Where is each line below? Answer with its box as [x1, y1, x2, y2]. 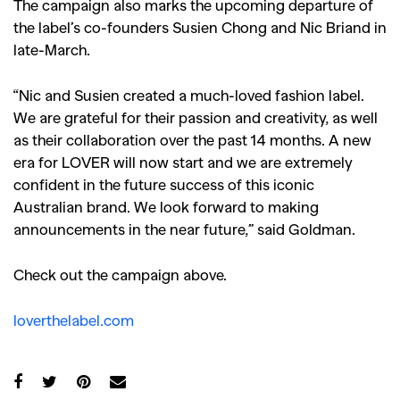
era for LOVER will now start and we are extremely [13, 153, 353, 171]
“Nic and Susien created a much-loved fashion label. [13, 86, 364, 104]
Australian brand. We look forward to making [13, 197, 319, 216]
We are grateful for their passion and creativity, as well [13, 108, 378, 127]
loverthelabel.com [13, 311, 134, 329]
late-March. [13, 40, 90, 59]
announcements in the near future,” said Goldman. [13, 220, 355, 238]
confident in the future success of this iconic [13, 175, 314, 194]
